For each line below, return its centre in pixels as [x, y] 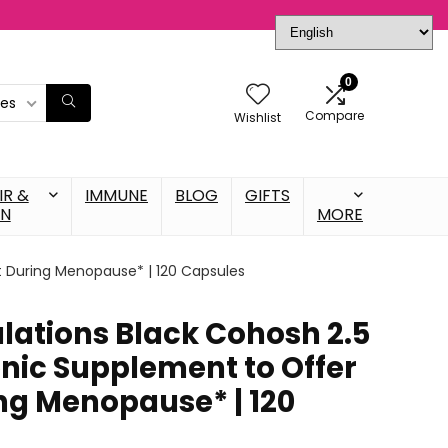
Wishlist [257, 117]
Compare [334, 115]
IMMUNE [116, 195]
